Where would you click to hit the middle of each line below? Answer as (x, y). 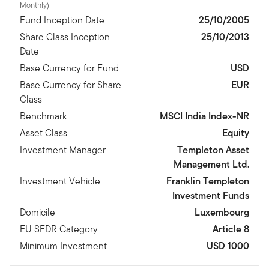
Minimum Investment (63, 246)
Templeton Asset (213, 150)
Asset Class (44, 133)
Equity (236, 133)
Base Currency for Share (71, 85)
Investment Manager (63, 150)
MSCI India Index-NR (204, 116)
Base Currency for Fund (69, 68)
